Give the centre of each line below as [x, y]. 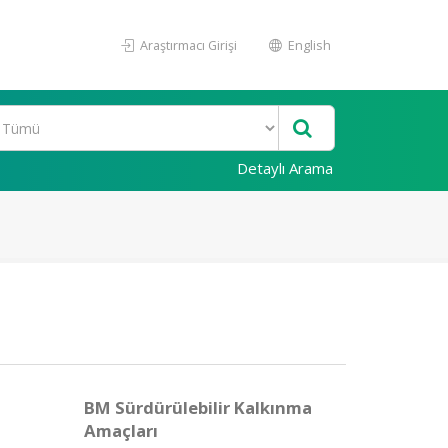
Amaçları [120, 430]
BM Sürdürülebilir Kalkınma [197, 407]
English [308, 45]
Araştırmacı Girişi [187, 45]
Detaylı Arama [285, 168]
